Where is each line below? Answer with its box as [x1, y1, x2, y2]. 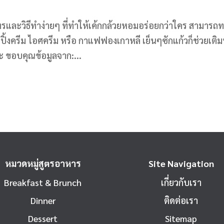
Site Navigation [148, 157, 214, 169]
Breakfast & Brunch [4, 176, 82, 188]
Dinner [30, 194, 55, 206]
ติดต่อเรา [164, 194, 198, 206]
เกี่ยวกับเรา [160, 176, 201, 188]
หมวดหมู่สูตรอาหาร [4, 157, 81, 169]
